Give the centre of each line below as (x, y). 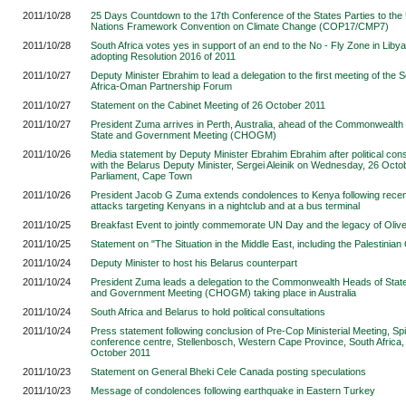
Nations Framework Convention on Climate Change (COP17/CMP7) (240, 26)
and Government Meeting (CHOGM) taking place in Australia (223, 293)
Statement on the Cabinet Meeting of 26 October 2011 (208, 105)
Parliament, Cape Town (141, 176)
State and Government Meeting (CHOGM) (184, 135)
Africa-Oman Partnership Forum (161, 86)
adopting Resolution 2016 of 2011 (163, 56)
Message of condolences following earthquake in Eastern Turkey (233, 391)
